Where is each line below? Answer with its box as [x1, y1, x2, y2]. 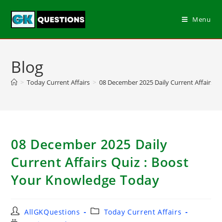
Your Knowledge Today [11, 171, 160, 189]
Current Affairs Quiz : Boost [11, 153, 189, 171]
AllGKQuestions [24, 207, 80, 217]
